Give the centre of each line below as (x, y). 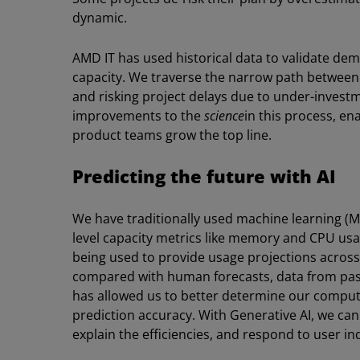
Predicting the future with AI (204, 177)
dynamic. (100, 18)
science (224, 116)
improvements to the (138, 116)
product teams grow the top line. (172, 135)
